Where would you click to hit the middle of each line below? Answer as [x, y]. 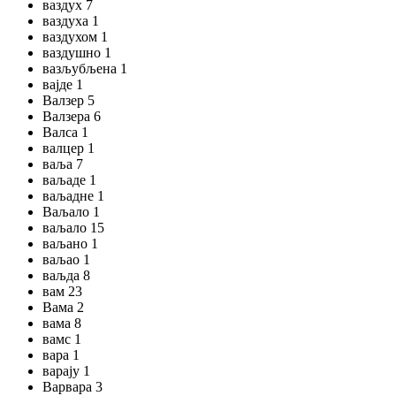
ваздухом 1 [75, 37]
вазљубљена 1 [85, 69]
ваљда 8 [66, 275]
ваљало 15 [73, 228]
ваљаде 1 [69, 180]
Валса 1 [65, 132]
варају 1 [66, 371]
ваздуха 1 [71, 21]
